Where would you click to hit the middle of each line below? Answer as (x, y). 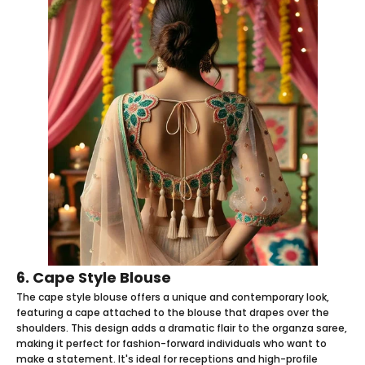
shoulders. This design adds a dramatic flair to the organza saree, (182, 328)
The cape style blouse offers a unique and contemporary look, (173, 297)
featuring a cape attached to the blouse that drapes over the (173, 312)
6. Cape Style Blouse (94, 277)
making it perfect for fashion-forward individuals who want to (172, 343)
